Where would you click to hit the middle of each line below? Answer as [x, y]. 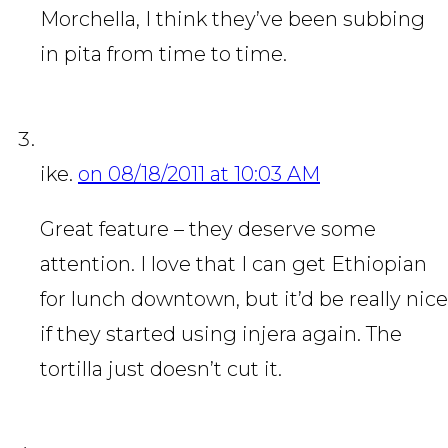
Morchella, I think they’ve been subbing [232, 19]
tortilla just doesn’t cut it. [161, 369]
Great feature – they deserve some [208, 229]
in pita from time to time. [163, 54]
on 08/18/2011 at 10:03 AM [199, 174]
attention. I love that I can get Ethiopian [233, 264]
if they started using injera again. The [221, 334]
